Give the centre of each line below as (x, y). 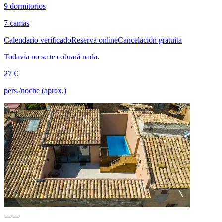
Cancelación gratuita (150, 40)
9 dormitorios (25, 6)
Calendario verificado (38, 40)
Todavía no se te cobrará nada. (52, 57)
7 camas (17, 23)
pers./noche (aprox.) (35, 91)
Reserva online (95, 40)
